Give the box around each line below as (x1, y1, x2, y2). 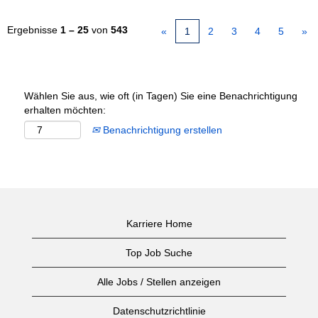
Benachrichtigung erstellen (100, 124, 222, 136)
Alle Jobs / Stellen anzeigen (97, 276, 221, 287)
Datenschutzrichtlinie (112, 305, 206, 317)
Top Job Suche (126, 247, 192, 258)
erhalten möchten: (24, 104, 106, 116)
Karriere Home (126, 218, 192, 229)
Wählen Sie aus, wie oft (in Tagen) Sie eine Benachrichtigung (24, 90, 297, 102)
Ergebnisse (7, 24, 60, 35)
